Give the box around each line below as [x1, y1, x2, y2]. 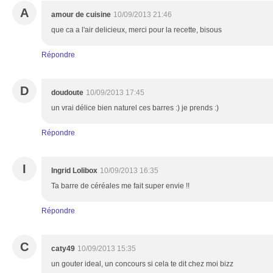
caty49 [51, 244, 75, 253]
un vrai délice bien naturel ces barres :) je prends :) [51, 104, 219, 112]
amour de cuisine [51, 10, 111, 19]
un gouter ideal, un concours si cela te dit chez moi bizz [51, 260, 233, 268]
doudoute [51, 88, 83, 97]
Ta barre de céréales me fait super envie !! [51, 182, 190, 190]
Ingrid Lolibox [51, 166, 97, 175]
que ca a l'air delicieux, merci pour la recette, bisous [51, 26, 222, 34]
